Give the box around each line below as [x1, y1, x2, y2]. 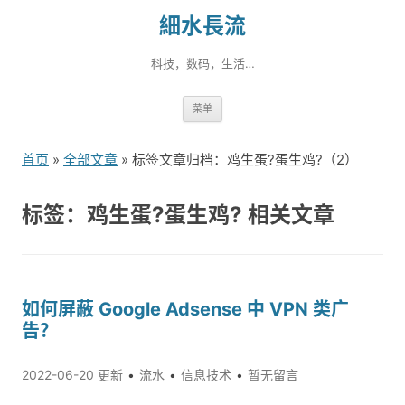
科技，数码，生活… [150, 56, 255, 71]
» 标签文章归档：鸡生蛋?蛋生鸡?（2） [118, 151, 358, 168]
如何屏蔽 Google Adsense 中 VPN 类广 [22, 298, 349, 320]
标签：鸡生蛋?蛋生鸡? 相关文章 [22, 202, 334, 228]
